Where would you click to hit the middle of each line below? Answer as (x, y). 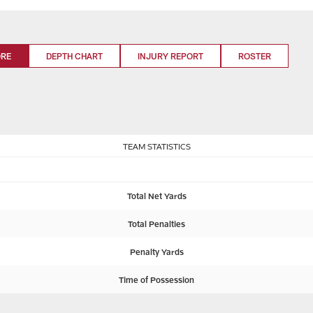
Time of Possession (156, 279)
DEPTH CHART (74, 56)
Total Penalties (156, 224)
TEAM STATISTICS (156, 146)
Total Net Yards (156, 196)
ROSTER (255, 56)
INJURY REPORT (170, 56)
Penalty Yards (156, 252)
